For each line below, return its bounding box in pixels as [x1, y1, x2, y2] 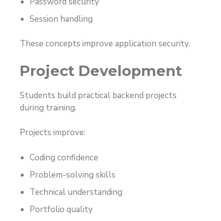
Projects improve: [20, 127, 85, 139]
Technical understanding [30, 186, 122, 198]
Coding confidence [30, 151, 98, 163]
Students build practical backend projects [20, 89, 177, 101]
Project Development [20, 62, 182, 79]
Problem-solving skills [30, 169, 115, 181]
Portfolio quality [30, 203, 93, 215]
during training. [20, 102, 76, 113]
